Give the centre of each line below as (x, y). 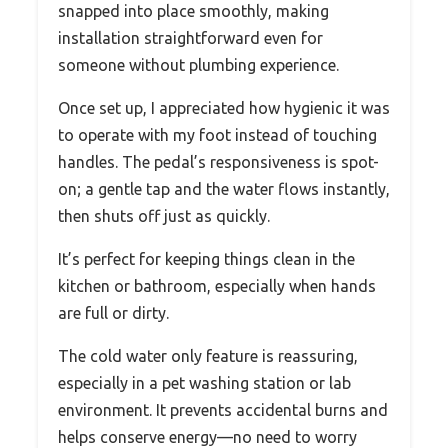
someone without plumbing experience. (198, 64)
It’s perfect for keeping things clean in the (206, 258)
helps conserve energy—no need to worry (207, 436)
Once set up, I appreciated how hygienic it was (224, 107)
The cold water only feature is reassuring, (208, 355)
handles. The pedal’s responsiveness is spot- (218, 161)
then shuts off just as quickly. (164, 215)
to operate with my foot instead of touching (217, 134)
